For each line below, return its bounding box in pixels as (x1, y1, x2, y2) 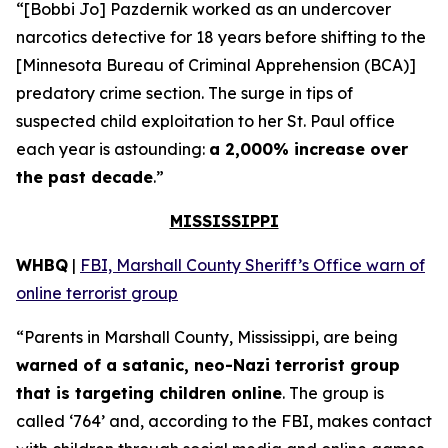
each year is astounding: (16, 139, 209, 159)
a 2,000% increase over (209, 139, 408, 159)
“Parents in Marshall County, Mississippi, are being (16, 327, 398, 347)
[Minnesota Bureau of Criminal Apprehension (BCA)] (16, 55, 416, 75)
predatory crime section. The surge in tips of (16, 83, 353, 103)
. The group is (282, 383, 384, 403)
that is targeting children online (16, 383, 282, 403)
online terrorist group (16, 283, 178, 303)
